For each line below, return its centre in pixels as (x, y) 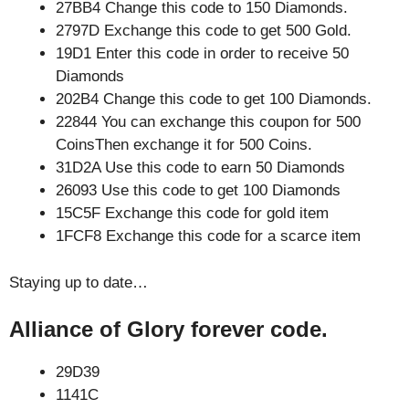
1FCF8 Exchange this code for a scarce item (208, 236)
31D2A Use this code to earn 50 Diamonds (200, 168)
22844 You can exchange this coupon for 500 (208, 122)
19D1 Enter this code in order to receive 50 (202, 53)
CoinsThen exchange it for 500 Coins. (184, 145)
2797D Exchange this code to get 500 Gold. (204, 31)
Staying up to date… (79, 282)
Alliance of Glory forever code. (168, 329)
